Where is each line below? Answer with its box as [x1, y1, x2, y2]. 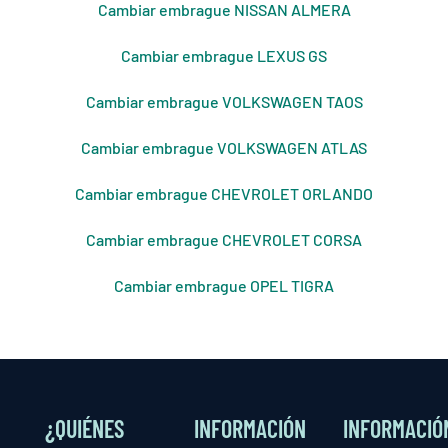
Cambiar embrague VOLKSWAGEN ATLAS [81, 138, 367, 158]
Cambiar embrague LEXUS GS [121, 46, 327, 66]
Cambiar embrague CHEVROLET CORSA [86, 230, 362, 250]
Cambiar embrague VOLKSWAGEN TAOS [85, 92, 363, 112]
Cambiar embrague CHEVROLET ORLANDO [75, 184, 373, 204]
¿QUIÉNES [44, 414, 124, 444]
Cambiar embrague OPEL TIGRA [114, 276, 334, 296]
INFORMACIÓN [194, 414, 307, 444]
